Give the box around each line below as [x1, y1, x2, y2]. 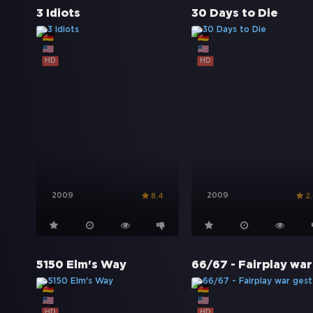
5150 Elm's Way [36, 259, 126, 270]
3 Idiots [36, 8, 80, 19]
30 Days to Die [191, 8, 278, 19]
